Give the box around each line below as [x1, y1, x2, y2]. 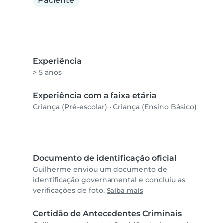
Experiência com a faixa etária [33, 91, 157, 101]
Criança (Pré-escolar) [33, 102, 107, 111]
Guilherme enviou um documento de [33, 165, 167, 174]
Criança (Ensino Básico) [113, 102, 197, 111]
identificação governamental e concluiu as [33, 175, 185, 185]
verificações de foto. [33, 186, 107, 195]
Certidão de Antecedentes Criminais [33, 209, 182, 219]
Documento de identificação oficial [33, 153, 177, 163]
